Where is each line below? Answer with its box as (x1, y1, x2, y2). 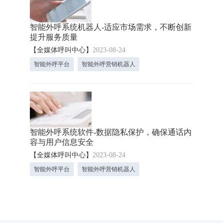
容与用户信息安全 (29, 138, 94, 146)
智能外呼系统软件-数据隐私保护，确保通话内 (29, 128, 192, 136)
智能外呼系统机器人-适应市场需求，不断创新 (29, 23, 192, 31)
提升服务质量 (29, 33, 78, 41)
